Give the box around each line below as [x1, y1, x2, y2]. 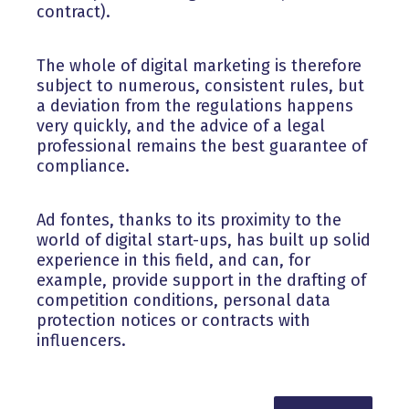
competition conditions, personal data [37, 290, 330, 311]
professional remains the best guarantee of [37, 136, 367, 157]
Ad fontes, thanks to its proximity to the [37, 210, 341, 231]
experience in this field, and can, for [37, 250, 310, 271]
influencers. [37, 330, 126, 351]
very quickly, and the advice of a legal [37, 116, 325, 137]
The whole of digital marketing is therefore [37, 56, 362, 77]
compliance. [37, 156, 130, 177]
